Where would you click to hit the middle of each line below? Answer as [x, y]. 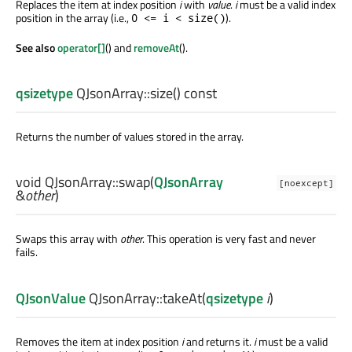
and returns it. [219, 341]
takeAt [182, 298]
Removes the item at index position [99, 341]
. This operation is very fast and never [229, 239]
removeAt [156, 47]
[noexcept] [306, 183]
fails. [27, 252]
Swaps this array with [68, 239]
